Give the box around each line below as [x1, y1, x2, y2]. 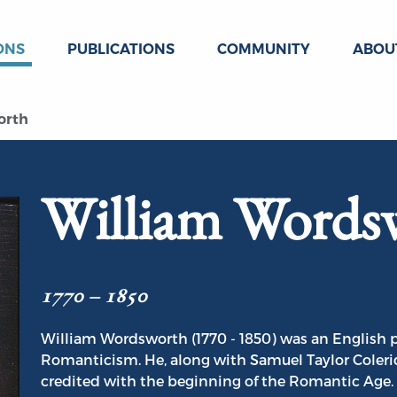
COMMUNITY [217, 41, 310, 58]
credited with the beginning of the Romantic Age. [41, 372, 393, 390]
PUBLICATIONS [67, 41, 175, 58]
